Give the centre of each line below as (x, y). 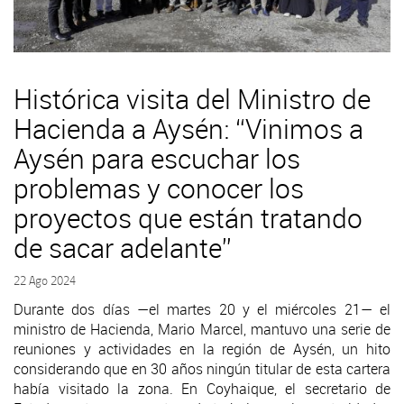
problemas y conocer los (159, 188)
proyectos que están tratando (188, 218)
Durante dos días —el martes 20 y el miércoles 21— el (202, 309)
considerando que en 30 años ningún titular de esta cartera (202, 368)
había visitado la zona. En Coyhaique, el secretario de (202, 388)
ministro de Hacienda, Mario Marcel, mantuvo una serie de (202, 329)
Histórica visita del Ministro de (192, 99)
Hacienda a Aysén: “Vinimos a (188, 129)
